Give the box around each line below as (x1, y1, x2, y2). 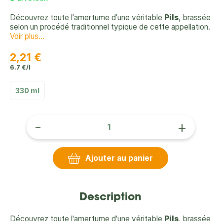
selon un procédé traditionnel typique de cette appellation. (10, 22, 210, 32)
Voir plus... (10, 32, 44, 41)
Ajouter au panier (85, 153, 153, 163)
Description (79, 192, 142, 203)
